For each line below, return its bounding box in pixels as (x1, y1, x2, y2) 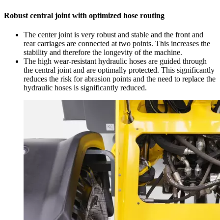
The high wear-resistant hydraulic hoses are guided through (24, 56, 207, 65)
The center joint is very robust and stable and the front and (24, 30, 203, 39)
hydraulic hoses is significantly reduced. (24, 83, 147, 92)
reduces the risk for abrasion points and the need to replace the (24, 74, 216, 83)
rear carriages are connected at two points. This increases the (24, 39, 210, 48)
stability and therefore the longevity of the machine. (24, 48, 182, 56)
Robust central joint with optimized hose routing (4, 11, 165, 20)
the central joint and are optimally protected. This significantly (24, 65, 215, 74)
